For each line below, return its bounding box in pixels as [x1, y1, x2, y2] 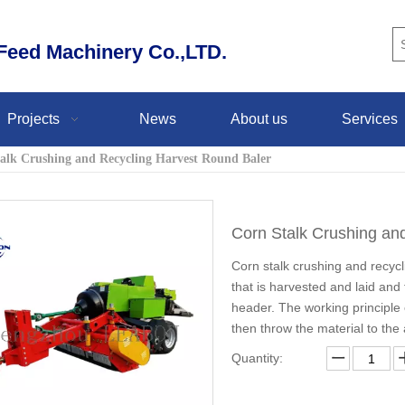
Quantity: [231, 350, 283, 365]
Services [342, 110, 398, 127]
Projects [7, 110, 60, 127]
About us [231, 110, 287, 127]
